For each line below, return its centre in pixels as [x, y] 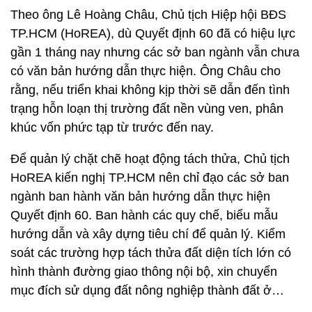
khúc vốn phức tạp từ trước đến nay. [112, 127]
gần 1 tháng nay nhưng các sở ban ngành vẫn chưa [155, 52]
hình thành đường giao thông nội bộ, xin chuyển [144, 272]
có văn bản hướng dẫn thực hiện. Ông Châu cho [146, 71]
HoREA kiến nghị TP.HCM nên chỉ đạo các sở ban [150, 178]
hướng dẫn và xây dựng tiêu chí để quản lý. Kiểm [148, 234]
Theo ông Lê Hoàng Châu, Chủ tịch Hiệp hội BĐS [148, 15]
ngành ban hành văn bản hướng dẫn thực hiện [140, 196]
